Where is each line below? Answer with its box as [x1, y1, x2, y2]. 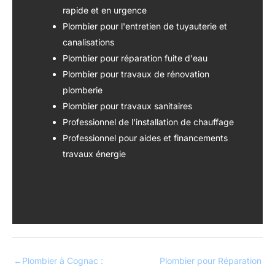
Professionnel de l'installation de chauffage [63, 116, 234, 127]
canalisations [63, 36, 114, 47]
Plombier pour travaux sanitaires [63, 100, 192, 111]
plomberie [63, 84, 103, 95]
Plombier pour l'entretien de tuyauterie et [63, 20, 227, 31]
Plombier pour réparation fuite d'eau [63, 52, 207, 63]
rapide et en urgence [63, 4, 147, 15]
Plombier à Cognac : [22, 255, 103, 266]
